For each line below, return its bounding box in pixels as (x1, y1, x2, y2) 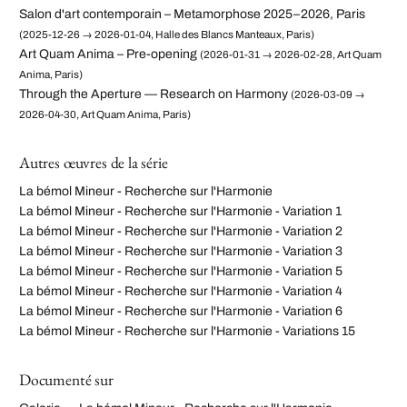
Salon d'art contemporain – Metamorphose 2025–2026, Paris (19, 7, 365, 22)
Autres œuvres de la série (19, 152, 168, 174)
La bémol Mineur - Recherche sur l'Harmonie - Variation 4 (19, 284, 342, 299)
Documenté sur (19, 369, 114, 391)
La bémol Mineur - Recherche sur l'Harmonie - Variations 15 (19, 324, 355, 339)
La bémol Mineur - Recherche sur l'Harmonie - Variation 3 (19, 244, 342, 259)
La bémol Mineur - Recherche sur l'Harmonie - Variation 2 (19, 224, 342, 239)
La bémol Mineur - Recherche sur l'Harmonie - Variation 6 (19, 304, 342, 319)
